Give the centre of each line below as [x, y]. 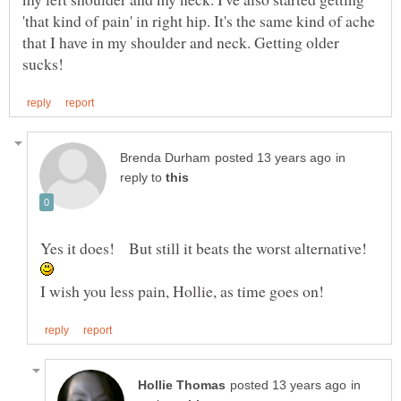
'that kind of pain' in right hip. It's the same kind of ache [199, 20]
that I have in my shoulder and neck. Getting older [181, 42]
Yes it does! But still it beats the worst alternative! [206, 247]
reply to [143, 177]
